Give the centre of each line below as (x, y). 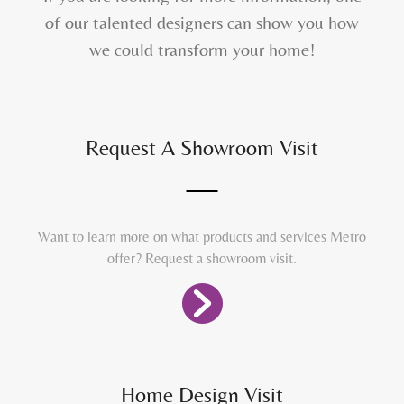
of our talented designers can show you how (202, 23)
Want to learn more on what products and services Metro (202, 237)
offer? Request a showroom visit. (202, 259)
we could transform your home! (202, 50)
